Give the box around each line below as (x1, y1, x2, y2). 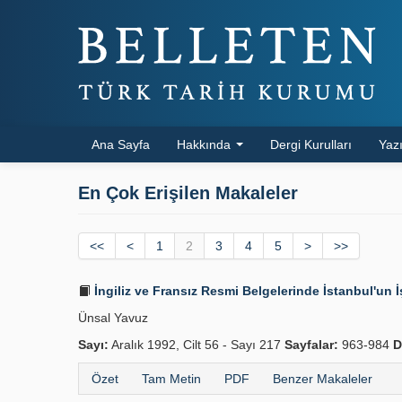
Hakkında (177, 137, 234, 152)
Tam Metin (142, 371, 201, 386)
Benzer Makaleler (273, 371, 372, 386)
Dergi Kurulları (270, 137, 352, 152)
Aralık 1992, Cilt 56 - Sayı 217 (109, 337, 284, 352)
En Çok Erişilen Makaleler (78, 183, 298, 203)
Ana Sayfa (92, 137, 150, 152)
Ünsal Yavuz (78, 310, 148, 325)
